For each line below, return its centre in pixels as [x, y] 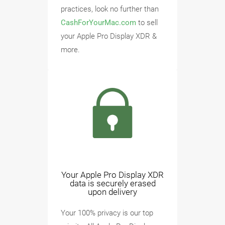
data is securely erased [113, 183]
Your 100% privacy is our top [107, 213]
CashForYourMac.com [98, 22]
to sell [147, 22]
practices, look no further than [110, 9]
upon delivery [113, 192]
